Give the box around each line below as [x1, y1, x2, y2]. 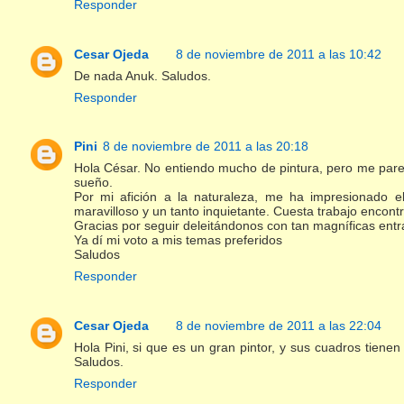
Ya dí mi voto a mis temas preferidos [73, 233, 282, 248]
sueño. [73, 175, 113, 190]
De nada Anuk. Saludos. [73, 68, 211, 83]
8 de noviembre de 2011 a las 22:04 [175, 318, 381, 334]
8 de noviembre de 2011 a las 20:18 [102, 139, 308, 154]
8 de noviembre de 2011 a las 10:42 [175, 46, 381, 61]
